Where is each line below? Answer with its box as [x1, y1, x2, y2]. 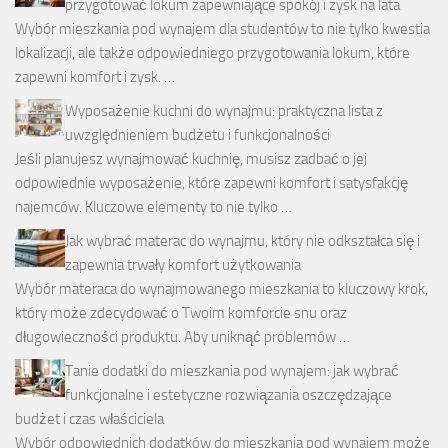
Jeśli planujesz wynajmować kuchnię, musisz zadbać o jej [15, 150, 367, 169]
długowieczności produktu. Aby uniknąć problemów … [15, 328, 350, 347]
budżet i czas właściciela [15, 410, 164, 429]
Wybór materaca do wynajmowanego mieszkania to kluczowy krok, [15, 280, 428, 299]
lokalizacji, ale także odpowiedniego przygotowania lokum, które [15, 44, 410, 63]
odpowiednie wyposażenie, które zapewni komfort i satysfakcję [15, 174, 408, 193]
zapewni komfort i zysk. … [15, 68, 175, 87]
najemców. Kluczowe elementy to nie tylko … [15, 198, 292, 217]
